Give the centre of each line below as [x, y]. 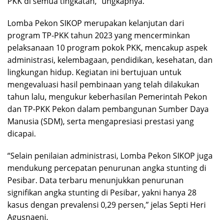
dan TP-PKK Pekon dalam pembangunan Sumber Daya [108, 109]
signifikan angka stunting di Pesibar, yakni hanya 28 [102, 193]
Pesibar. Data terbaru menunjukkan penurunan [96, 180]
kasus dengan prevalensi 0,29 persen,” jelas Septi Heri [107, 205]
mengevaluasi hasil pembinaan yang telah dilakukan [103, 85]
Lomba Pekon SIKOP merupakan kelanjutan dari [96, 23]
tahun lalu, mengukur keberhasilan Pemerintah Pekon [107, 97]
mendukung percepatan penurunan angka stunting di [107, 168]
